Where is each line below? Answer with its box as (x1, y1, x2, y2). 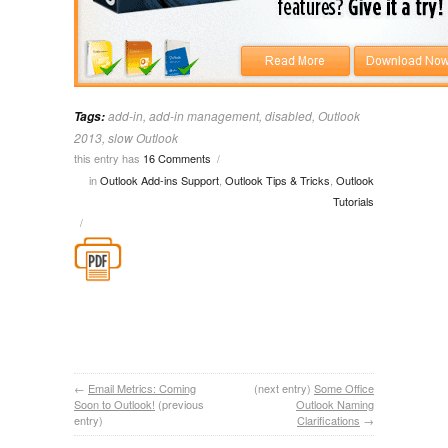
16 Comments (143, 149, 211, 166)
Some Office (314, 379, 374, 396)
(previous (158, 395, 204, 412)
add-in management (149, 106, 259, 124)
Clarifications (297, 411, 360, 428)
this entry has (74, 149, 143, 166)
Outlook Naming (296, 395, 374, 412)
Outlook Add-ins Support (100, 171, 219, 188)
